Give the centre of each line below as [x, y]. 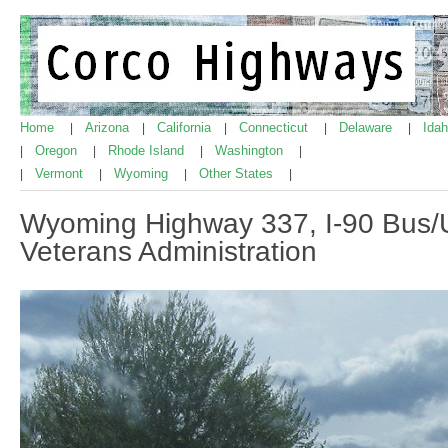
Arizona [109, 127]
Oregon [58, 150]
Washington [251, 150]
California [186, 127]
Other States [238, 173]
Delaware [367, 127]
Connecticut [275, 127]
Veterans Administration [168, 251]
